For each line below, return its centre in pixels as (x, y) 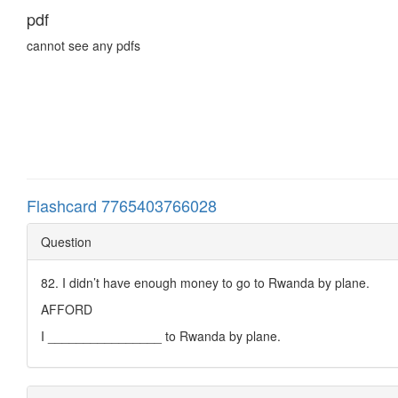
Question (66, 241)
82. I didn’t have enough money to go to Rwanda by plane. (205, 282)
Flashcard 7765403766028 (122, 205)
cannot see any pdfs (84, 45)
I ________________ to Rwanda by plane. (161, 335)
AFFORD (67, 309)
